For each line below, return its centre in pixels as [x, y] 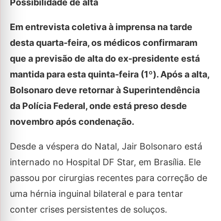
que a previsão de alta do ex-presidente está [105, 58]
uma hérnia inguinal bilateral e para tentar [96, 194]
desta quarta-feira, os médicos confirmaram [104, 43]
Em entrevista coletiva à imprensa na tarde [101, 27]
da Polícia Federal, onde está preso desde [98, 106]
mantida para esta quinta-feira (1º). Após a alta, [110, 74]
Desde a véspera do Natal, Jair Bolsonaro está [106, 146]
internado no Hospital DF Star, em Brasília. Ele [105, 162]
